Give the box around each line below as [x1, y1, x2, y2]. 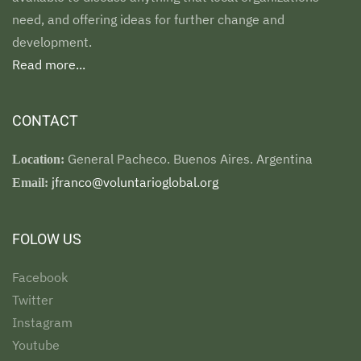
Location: [12, 152, 64, 167]
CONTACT [12, 110, 78, 133]
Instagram [12, 314, 73, 331]
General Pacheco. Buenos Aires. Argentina [64, 151, 313, 168]
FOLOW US [12, 229, 81, 251]
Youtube [12, 337, 60, 354]
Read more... [12, 56, 85, 73]
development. [12, 34, 92, 51]
